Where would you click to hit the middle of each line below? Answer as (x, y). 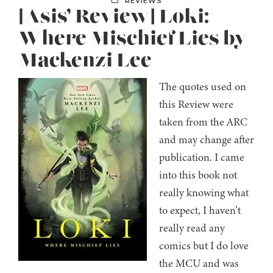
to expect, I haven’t (200, 211)
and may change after (207, 140)
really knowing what (204, 193)
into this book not (198, 175)
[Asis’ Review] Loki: (114, 17)
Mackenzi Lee (85, 61)
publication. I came (202, 158)
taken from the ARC (203, 122)
